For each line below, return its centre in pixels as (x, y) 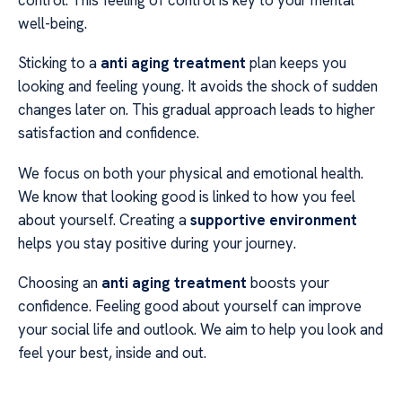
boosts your (288, 283)
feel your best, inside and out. (112, 353)
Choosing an (60, 283)
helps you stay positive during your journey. (157, 243)
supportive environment (274, 219)
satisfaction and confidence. (109, 133)
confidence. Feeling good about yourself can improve (190, 306)
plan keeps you (296, 63)
